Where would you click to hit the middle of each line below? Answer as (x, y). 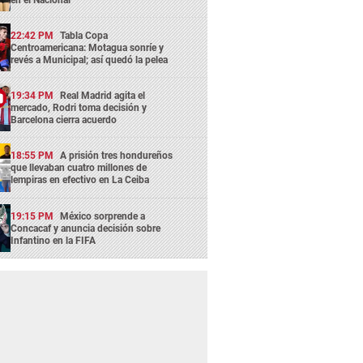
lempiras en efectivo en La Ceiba (80, 180)
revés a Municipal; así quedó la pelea (90, 60)
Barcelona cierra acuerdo (64, 120)
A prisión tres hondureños (117, 156)
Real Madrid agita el (103, 96)
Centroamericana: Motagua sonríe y (88, 47)
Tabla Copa (84, 35)
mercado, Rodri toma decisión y (79, 108)
